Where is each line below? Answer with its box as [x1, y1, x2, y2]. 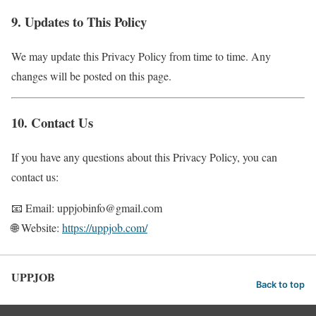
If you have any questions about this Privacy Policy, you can [11, 150, 277, 165]
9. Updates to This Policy [11, 12, 147, 32]
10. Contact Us [11, 113, 93, 133]
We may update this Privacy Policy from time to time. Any [11, 48, 271, 63]
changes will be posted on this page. [11, 68, 171, 83]
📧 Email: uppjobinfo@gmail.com [11, 200, 162, 216]
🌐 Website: [11, 220, 62, 236]
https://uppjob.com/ [62, 220, 147, 236]
